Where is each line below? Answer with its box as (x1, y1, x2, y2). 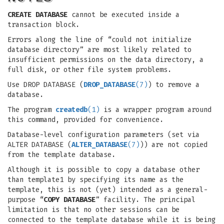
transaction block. (7, 20, 79, 29)
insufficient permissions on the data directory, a (7, 55, 203, 64)
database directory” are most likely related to (7, 45, 191, 54)
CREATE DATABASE (7, 10, 67, 19)
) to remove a (147, 80, 199, 89)
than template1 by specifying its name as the (7, 175, 183, 184)
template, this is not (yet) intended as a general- (7, 185, 207, 194)
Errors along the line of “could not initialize (7, 35, 191, 44)
